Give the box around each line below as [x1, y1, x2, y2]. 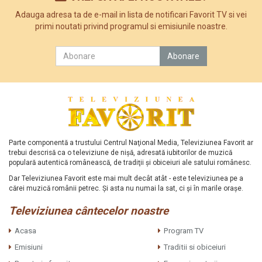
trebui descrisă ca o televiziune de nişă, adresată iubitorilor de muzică [9, 148, 232, 157]
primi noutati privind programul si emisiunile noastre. [35, 22, 227, 32]
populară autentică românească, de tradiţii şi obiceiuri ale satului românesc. [9, 158, 251, 167]
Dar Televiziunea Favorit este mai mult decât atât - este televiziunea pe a [9, 174, 243, 182]
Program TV [163, 226, 204, 235]
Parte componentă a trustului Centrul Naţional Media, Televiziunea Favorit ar [9, 138, 253, 147]
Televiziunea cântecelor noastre [9, 204, 168, 218]
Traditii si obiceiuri [163, 242, 226, 251]
